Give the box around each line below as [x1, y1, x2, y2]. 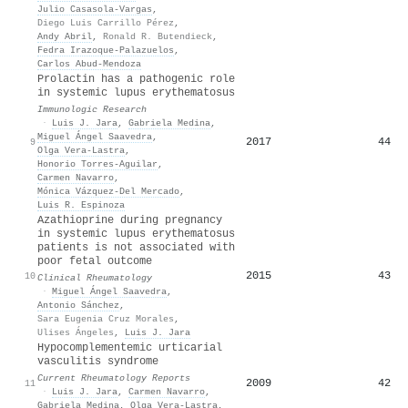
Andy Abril [37, 30, 92, 42]
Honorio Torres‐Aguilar [37, 158, 158, 169]
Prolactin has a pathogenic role [37, 72, 235, 86]
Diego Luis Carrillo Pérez [37, 16, 174, 28]
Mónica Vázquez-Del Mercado [37, 185, 179, 197]
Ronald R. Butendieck [103, 30, 212, 42]
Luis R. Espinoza [37, 199, 125, 210]
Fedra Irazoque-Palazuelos [37, 44, 174, 56]
